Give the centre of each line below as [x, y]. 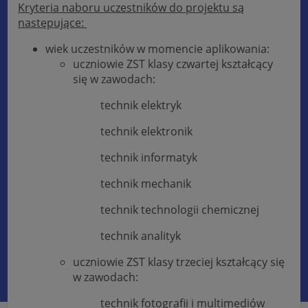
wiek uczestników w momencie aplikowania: [158, 49]
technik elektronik [147, 132]
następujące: [53, 23]
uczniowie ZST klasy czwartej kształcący [173, 64]
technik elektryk [141, 106]
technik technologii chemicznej [180, 210]
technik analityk [141, 236]
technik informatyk [149, 158]
